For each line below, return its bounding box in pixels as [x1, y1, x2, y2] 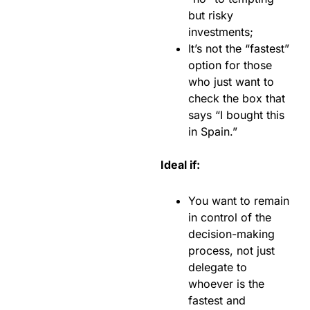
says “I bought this [188, 108, 284, 122]
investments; [188, 25, 253, 39]
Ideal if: [155, 158, 200, 172]
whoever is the [188, 277, 264, 291]
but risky [188, 8, 233, 23]
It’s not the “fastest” [188, 42, 289, 56]
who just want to [188, 75, 274, 89]
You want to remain [188, 194, 289, 208]
